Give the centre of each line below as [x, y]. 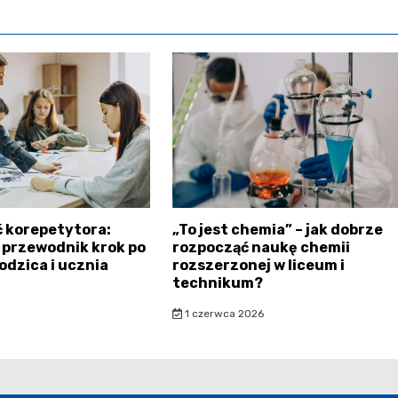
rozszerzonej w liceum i [259, 266]
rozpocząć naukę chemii [261, 248]
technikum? [218, 283]
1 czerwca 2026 [223, 314]
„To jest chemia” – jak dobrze [278, 230]
